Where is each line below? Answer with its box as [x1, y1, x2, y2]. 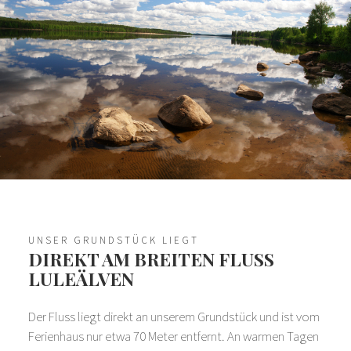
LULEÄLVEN [28, 266, 134, 291]
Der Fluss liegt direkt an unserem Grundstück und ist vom [28, 308, 320, 326]
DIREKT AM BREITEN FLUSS [28, 247, 274, 272]
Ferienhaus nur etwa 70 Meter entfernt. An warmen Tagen [28, 327, 319, 346]
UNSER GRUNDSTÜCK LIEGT [28, 233, 199, 248]
